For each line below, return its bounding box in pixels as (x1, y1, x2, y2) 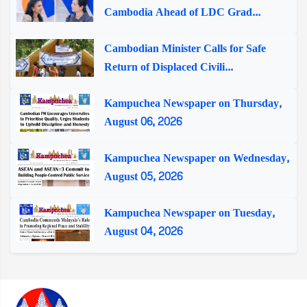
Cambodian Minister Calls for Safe (103, 38, 266, 58)
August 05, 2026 (103, 167, 182, 186)
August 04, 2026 (103, 221, 182, 241)
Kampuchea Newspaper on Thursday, (103, 93, 282, 113)
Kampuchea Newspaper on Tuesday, (103, 203, 275, 223)
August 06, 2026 (103, 112, 182, 132)
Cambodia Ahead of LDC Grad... (103, 2, 260, 22)
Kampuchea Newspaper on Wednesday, (103, 148, 289, 168)
